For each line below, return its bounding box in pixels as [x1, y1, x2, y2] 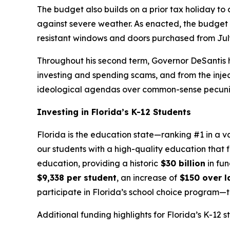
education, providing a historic [37, 158, 158, 169]
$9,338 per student [37, 172, 117, 183]
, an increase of [117, 172, 177, 183]
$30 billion [158, 158, 205, 169]
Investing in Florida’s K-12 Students [37, 107, 191, 118]
